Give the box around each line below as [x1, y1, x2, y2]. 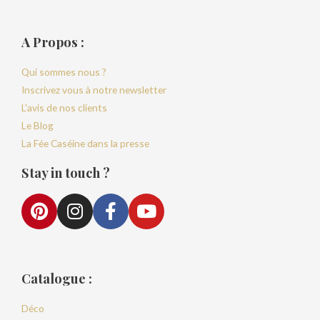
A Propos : [21, 32, 84, 51]
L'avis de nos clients [21, 101, 107, 114]
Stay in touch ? [21, 163, 110, 181]
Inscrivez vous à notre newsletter [21, 83, 166, 96]
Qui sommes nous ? [21, 65, 106, 78]
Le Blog [21, 119, 54, 131]
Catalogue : [21, 269, 92, 287]
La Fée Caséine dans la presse [21, 136, 149, 149]
